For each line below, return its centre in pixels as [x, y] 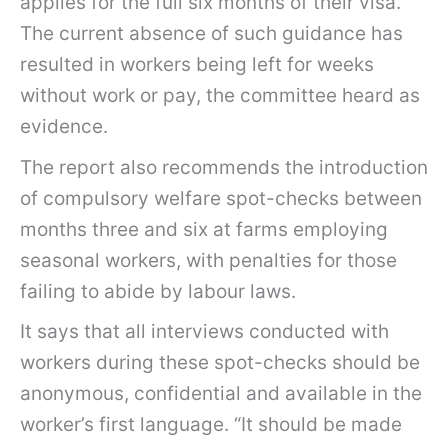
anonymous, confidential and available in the [221, 394]
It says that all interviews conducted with [204, 332]
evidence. [64, 127]
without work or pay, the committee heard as [220, 96]
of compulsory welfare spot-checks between [221, 198]
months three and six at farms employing [204, 229]
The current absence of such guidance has [211, 34]
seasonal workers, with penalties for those [208, 260]
